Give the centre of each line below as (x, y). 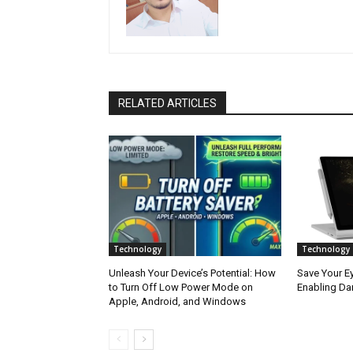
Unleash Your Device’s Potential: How (192, 273)
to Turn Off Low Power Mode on (181, 287)
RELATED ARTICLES (167, 103)
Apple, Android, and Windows (177, 301)
